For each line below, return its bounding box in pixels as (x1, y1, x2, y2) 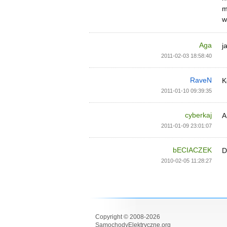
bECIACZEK (173, 146, 212, 154)
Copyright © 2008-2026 (95, 213, 160, 220)
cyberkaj (185, 111, 212, 119)
